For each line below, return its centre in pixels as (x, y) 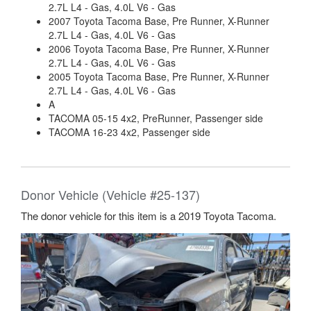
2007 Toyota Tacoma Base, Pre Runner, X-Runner (159, 21)
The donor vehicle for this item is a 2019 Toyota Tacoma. (149, 216)
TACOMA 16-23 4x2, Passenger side (129, 132)
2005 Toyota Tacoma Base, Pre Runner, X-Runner (159, 76)
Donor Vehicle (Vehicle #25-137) (110, 194)
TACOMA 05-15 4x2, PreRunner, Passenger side (156, 118)
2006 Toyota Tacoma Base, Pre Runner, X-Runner (159, 49)
